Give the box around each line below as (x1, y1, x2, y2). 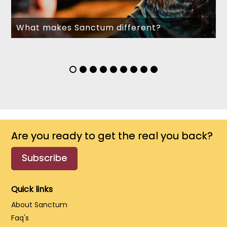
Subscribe (22, 152, 67, 165)
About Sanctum (11, 200, 68, 210)
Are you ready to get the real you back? (11, 129, 213, 143)
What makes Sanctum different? (16, 22, 162, 34)
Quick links (11, 183, 53, 196)
